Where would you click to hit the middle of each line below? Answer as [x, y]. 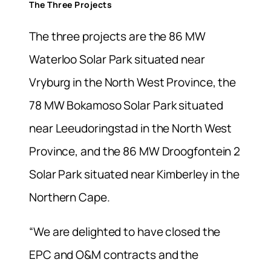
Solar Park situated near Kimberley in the [134, 174]
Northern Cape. [70, 197]
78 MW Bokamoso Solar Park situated [126, 105]
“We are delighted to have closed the [125, 231]
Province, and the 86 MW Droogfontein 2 [135, 151]
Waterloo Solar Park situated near [117, 59]
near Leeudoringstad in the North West [131, 128]
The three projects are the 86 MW [117, 36]
